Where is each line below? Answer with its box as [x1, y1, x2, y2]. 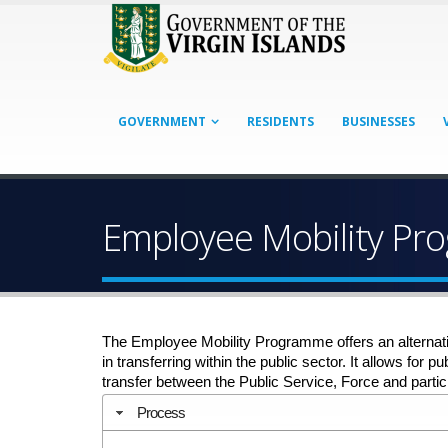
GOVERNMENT [118, 113, 206, 130]
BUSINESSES [342, 113, 415, 130]
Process [136, 403, 185, 421]
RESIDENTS [247, 113, 314, 130]
